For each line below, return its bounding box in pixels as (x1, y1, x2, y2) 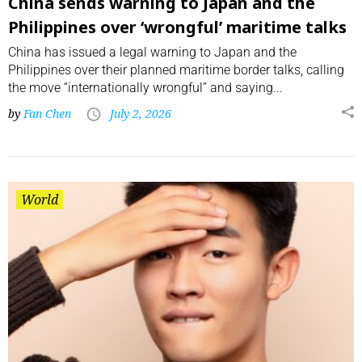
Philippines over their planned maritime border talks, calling (8, 62, 344, 78)
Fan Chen (23, 106, 71, 122)
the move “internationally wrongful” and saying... (8, 80, 283, 96)
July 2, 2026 (110, 106, 171, 122)
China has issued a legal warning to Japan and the (8, 44, 297, 61)
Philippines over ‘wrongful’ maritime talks (8, 16, 347, 39)
